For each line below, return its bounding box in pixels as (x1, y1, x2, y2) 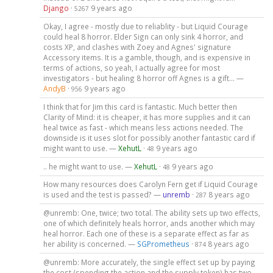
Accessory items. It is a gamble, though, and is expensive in (43, 52, 250, 62)
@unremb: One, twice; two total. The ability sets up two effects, (43, 208, 260, 218)
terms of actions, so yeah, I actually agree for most (43, 62, 220, 73)
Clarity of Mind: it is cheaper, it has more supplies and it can (43, 112, 250, 122)
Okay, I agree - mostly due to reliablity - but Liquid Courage (43, 21, 248, 31)
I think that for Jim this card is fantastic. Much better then (43, 101, 237, 112)
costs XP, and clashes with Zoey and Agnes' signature (43, 41, 231, 52)
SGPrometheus (136, 239, 190, 249)
